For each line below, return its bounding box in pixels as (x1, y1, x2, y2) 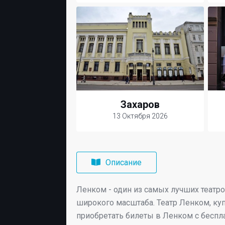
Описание (105, 158, 142, 167)
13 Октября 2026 (113, 112, 168, 120)
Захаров (121, 98, 160, 110)
